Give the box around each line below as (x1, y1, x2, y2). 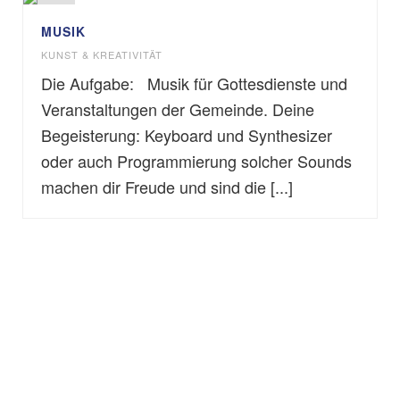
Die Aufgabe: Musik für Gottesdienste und (41, 71, 347, 95)
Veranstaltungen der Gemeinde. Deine (41, 97, 314, 121)
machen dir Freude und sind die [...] (41, 175, 293, 198)
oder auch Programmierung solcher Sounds (41, 149, 352, 172)
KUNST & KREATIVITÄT (41, 47, 162, 62)
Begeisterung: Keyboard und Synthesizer (41, 123, 332, 146)
